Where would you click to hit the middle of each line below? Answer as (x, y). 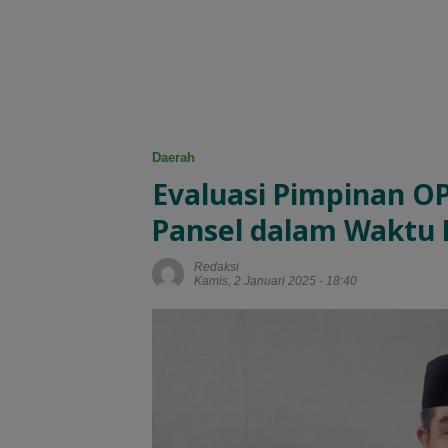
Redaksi (216, 267)
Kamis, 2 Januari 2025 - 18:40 (275, 281)
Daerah (173, 158)
